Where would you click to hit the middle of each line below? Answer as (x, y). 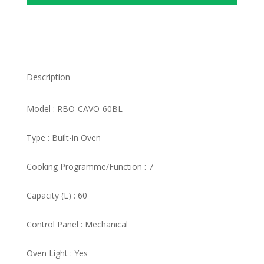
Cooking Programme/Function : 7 (90, 166)
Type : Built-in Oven (63, 137)
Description (48, 77)
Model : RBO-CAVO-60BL (74, 108)
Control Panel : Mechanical (77, 224)
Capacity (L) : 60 (57, 195)
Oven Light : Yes (57, 253)
